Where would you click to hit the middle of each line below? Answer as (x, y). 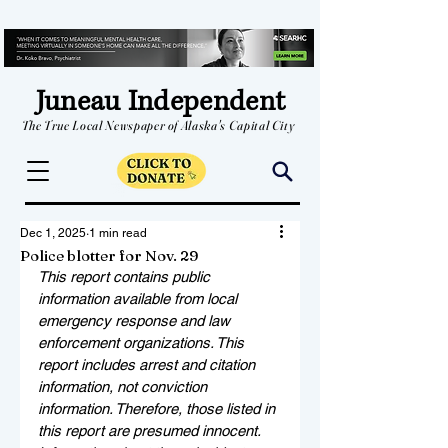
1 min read (118, 233)
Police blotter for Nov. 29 (109, 255)
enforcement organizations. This (143, 342)
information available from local (139, 298)
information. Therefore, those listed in (158, 408)
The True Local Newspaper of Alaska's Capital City (158, 125)
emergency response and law (136, 320)
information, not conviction (124, 386)
